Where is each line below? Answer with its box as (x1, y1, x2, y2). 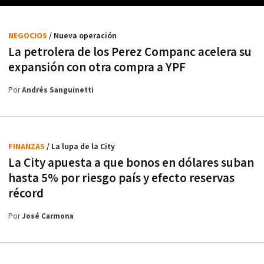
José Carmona (22, 212, 74, 222)
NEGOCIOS (8, 31, 49, 42)
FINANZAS (8, 141, 47, 153)
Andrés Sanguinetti (22, 85, 94, 96)
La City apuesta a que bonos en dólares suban (8, 155, 254, 171)
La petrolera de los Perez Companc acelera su (8, 44, 252, 61)
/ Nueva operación (49, 31, 117, 42)
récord (8, 186, 44, 202)
